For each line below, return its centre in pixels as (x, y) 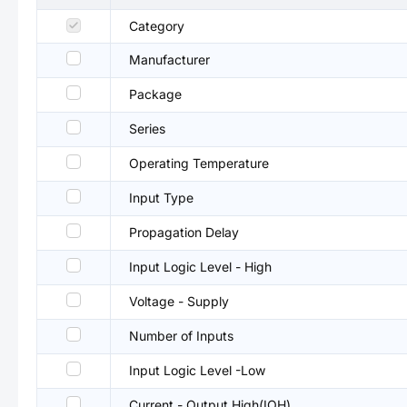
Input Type (161, 198)
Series (147, 129)
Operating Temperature (199, 163)
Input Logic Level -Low (197, 370)
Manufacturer (169, 60)
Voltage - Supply (179, 301)
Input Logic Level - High (200, 267)
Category (157, 26)
